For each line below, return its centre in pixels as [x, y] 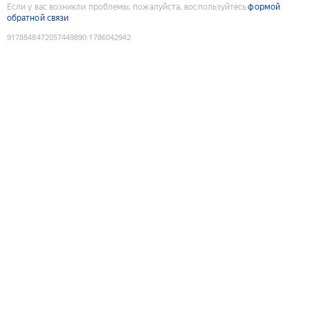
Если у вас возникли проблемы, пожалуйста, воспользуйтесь [127, 7]
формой [264, 7]
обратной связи [38, 18]
